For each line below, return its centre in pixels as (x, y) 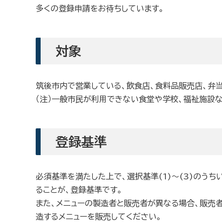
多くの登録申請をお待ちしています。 (100, 8)
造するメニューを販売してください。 (99, 217)
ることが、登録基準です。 (79, 190)
